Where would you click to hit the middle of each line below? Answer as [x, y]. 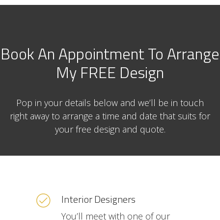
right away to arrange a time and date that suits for [110, 116]
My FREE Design [110, 72]
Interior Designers [98, 199]
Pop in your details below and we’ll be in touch [110, 103]
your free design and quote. [110, 129]
